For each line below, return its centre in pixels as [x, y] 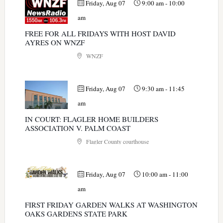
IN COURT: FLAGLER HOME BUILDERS [91, 119]
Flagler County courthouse [116, 141]
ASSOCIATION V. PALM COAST [77, 128]
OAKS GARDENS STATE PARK [76, 213]
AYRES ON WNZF [55, 42]
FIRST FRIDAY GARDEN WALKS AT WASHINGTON [111, 204]
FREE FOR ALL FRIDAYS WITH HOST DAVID [100, 33]
